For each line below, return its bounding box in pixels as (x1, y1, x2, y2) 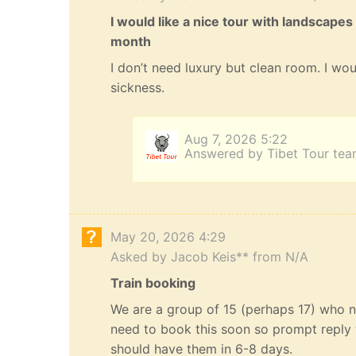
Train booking (110, 275, 195, 292)
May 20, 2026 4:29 (110, 229, 226, 246)
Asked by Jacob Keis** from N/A (110, 249, 308, 265)
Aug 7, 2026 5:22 (184, 131, 288, 148)
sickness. (110, 79, 164, 96)
